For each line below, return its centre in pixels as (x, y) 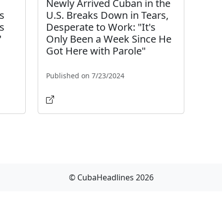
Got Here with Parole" (96, 51)
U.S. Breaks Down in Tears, (107, 15)
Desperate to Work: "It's (101, 27)
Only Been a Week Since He (109, 39)
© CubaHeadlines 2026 (111, 178)
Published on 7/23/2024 (85, 76)
